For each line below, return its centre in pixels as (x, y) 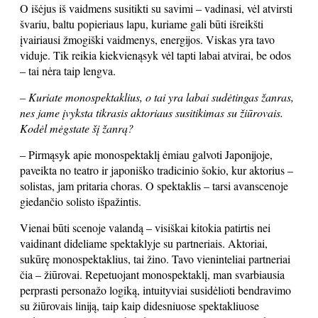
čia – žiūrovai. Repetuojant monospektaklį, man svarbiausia (152, 274)
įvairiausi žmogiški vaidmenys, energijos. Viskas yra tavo (147, 39)
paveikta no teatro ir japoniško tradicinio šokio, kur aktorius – (157, 170)
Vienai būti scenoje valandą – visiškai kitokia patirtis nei (145, 227)
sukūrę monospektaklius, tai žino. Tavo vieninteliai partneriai (155, 259)
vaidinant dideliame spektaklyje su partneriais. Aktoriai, (144, 243)
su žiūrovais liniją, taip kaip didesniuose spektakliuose (139, 306)
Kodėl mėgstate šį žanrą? (77, 128)
